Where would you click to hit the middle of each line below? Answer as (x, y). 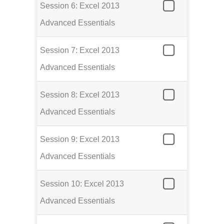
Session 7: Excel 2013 (80, 50)
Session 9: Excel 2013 (80, 139)
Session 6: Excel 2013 (80, 6)
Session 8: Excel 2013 (80, 95)
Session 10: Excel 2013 (82, 184)
